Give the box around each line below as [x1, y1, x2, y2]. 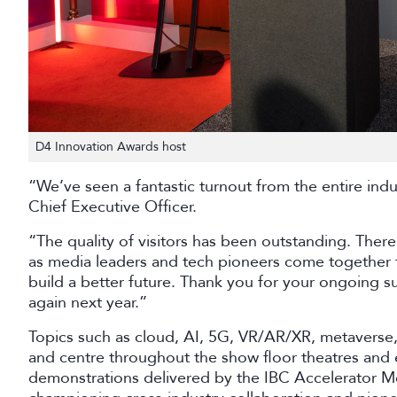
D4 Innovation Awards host [35, 137, 186, 155]
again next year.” [28, 291, 147, 313]
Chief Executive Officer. [28, 195, 201, 217]
